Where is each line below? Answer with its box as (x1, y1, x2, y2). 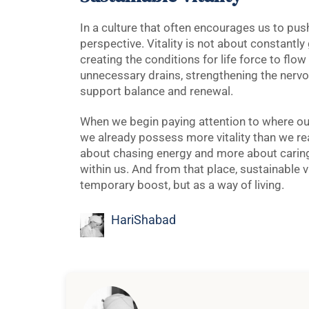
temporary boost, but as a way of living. (79, 179, 284, 192)
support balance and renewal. (79, 84, 233, 98)
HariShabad (110, 213, 176, 228)
